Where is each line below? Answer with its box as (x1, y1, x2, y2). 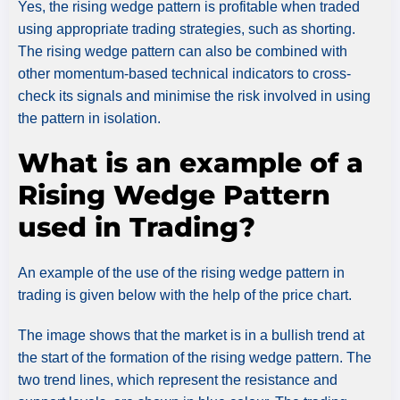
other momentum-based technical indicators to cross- (18, 65, 351, 81)
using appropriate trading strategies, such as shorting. (18, 21, 355, 37)
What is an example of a (18, 146, 363, 179)
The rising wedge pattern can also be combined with (18, 43, 347, 59)
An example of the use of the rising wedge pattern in (18, 264, 345, 280)
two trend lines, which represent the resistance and (18, 371, 337, 387)
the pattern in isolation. (18, 110, 161, 126)
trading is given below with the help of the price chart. (18, 287, 352, 303)
